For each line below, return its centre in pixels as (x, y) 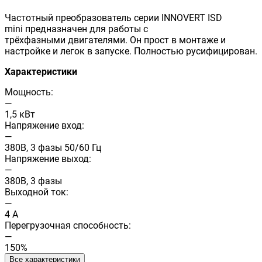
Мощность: (29, 92)
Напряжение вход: (44, 125)
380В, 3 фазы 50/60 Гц (53, 147)
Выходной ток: (37, 192)
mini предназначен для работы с (76, 29)
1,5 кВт (20, 114)
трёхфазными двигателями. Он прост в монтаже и (115, 40)
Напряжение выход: (48, 158)
